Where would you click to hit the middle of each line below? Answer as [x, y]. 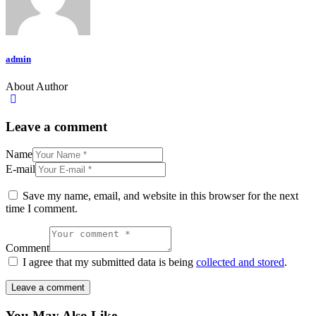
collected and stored [240, 262]
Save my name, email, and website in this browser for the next [160, 196]
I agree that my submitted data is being [109, 262]
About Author [37, 86]
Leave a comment [56, 126]
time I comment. [42, 209]
